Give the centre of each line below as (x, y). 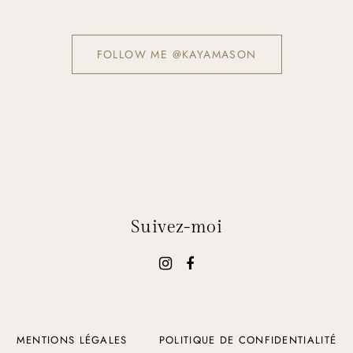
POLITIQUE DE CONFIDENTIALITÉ (248, 340)
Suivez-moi (176, 227)
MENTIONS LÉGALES (72, 340)
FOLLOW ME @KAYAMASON (176, 55)
